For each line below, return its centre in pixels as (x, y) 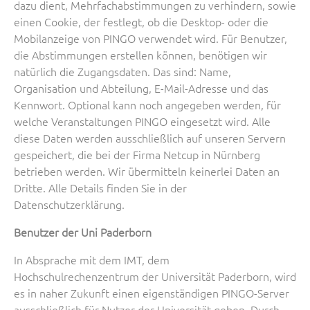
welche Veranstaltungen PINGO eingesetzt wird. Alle (142, 121)
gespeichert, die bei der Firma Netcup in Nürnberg (137, 154)
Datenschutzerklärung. (69, 204)
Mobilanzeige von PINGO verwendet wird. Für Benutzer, (151, 38)
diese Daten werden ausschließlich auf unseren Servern (150, 137)
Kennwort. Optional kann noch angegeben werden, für (147, 104)
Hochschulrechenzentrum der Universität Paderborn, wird (155, 276)
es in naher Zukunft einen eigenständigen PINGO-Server (152, 292)
